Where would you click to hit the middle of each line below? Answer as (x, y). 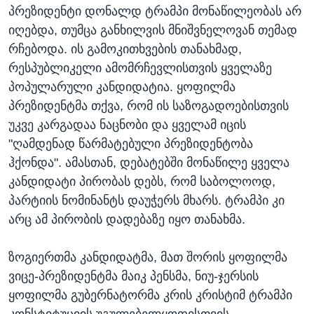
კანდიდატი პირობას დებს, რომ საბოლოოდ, (142, 182)
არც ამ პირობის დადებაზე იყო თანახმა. (127, 220)
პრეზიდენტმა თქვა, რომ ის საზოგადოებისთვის (149, 106)
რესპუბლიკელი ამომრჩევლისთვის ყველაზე (140, 68)
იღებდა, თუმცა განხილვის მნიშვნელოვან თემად (153, 30)
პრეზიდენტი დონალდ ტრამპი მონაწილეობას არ (155, 12)
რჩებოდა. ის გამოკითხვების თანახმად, (125, 49)
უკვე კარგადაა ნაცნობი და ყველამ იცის (127, 125)
